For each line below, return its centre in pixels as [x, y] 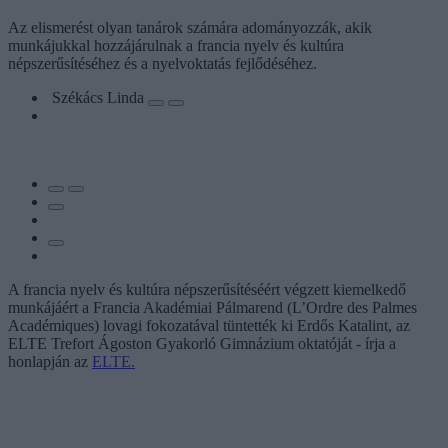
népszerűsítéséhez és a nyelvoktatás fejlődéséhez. [162, 63]
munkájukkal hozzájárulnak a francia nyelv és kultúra [176, 45]
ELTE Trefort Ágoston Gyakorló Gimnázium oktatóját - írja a [202, 343]
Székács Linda [100, 97]
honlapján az [50, 361]
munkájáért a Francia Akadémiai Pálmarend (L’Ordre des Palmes [212, 307]
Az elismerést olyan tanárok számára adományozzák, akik [190, 27]
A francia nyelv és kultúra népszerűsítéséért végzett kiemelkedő [207, 289]
